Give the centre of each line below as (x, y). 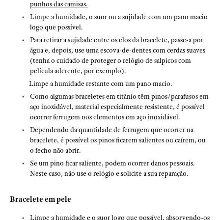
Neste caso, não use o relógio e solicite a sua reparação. (109, 173)
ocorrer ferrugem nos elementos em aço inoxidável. (105, 117)
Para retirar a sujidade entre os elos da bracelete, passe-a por (117, 40)
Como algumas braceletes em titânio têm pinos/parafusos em (119, 96)
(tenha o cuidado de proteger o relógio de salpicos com (110, 60)
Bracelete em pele (41, 199)
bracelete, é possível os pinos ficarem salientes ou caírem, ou (118, 140)
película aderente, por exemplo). (78, 71)
